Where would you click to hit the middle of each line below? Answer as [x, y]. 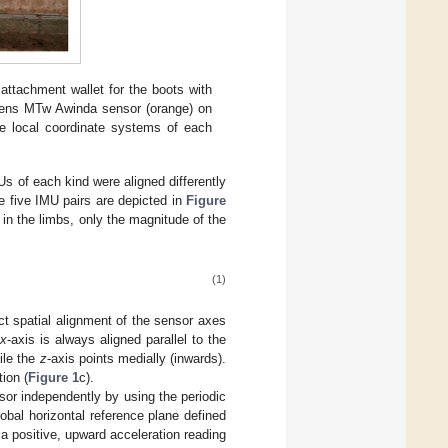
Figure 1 [53, 378]
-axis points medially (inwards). [136, 359]
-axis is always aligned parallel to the [116, 340]
